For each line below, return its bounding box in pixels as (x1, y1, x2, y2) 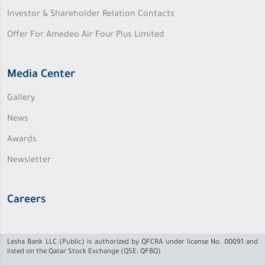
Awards (7, 135, 37, 146)
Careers (7, 195, 46, 207)
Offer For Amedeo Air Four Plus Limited (7, 31, 164, 41)
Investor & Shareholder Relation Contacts (7, 10, 174, 20)
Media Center (7, 69, 75, 82)
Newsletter (7, 156, 51, 166)
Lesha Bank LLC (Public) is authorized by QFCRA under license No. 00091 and (7, 239, 258, 247)
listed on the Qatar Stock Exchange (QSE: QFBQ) (7, 248, 161, 257)
